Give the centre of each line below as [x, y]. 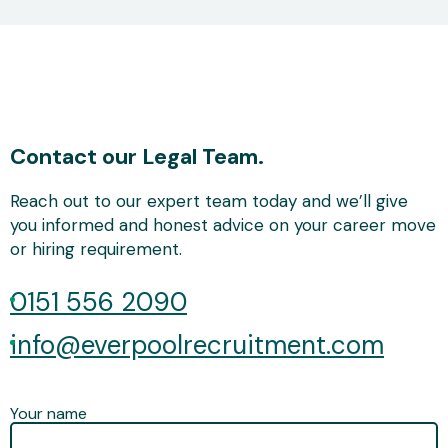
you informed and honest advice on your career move [223, 224]
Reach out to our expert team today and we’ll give [209, 200]
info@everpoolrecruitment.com [197, 344]
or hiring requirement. [96, 248]
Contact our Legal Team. [137, 156]
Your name [48, 414]
